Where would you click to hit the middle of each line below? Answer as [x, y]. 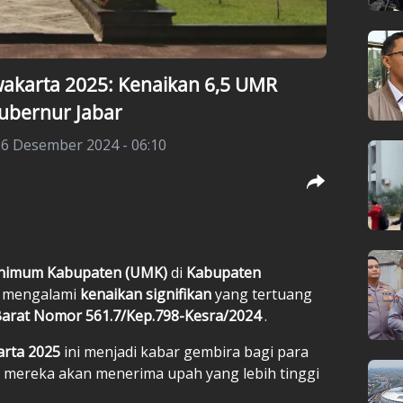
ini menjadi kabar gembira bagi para [186, 351]
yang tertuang [264, 294]
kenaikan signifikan [148, 294]
